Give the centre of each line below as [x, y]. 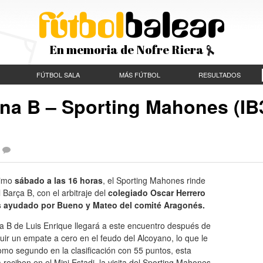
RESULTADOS [220, 75]
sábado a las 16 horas [59, 180]
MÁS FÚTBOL [139, 75]
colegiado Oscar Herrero [157, 192]
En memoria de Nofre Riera [127, 50]
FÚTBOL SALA [58, 75]
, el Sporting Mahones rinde [154, 180]
